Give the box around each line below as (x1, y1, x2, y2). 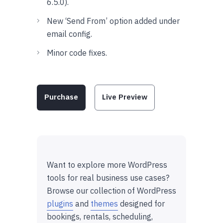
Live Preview (102, 92, 147, 102)
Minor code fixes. (47, 47, 107, 58)
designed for (118, 198, 165, 209)
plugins (47, 198, 73, 209)
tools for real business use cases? (47, 172, 169, 183)
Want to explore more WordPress (47, 159, 167, 170)
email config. (47, 28, 92, 39)
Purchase (44, 92, 78, 102)
